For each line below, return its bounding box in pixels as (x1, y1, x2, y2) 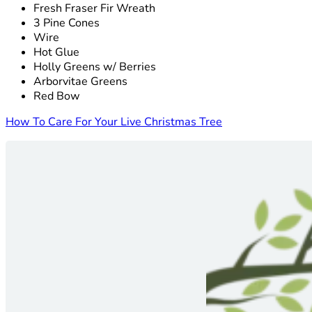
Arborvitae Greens (33, 74, 127, 90)
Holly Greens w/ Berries (33, 59, 156, 75)
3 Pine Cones (33, 15, 100, 31)
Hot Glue (33, 45, 79, 61)
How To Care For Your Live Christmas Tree (6, 114, 222, 130)
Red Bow (33, 88, 80, 104)
